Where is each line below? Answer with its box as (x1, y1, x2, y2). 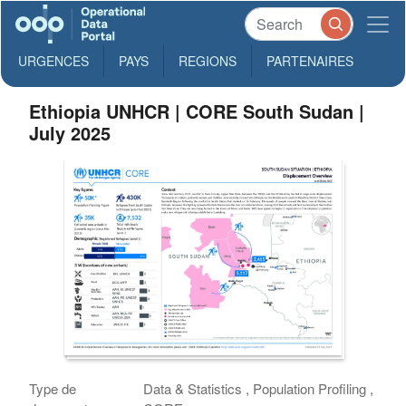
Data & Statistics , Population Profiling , (143, 378, 374, 398)
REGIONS (179, 52, 237, 70)
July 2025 (29, 120, 111, 146)
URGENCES (18, 52, 89, 70)
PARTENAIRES (266, 52, 353, 70)
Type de (29, 378, 77, 398)
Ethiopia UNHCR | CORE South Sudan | (29, 98, 365, 124)
